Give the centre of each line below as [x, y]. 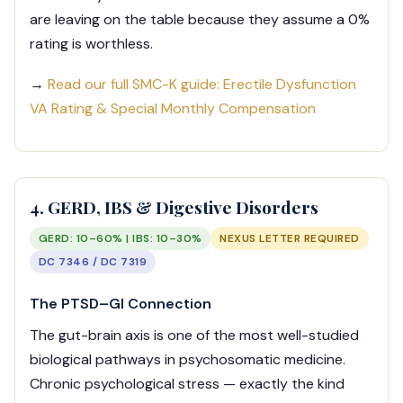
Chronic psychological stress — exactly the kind [187, 384]
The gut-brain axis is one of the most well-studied [194, 336]
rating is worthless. [91, 44]
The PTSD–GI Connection [121, 304]
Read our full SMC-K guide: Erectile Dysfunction [202, 85]
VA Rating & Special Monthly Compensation [173, 109]
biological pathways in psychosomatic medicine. [188, 360]
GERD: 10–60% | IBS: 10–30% [121, 239]
